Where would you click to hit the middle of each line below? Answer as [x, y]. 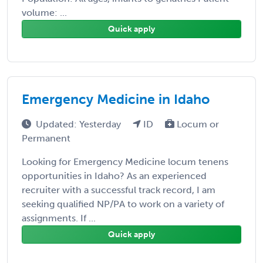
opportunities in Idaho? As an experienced [114, 176]
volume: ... [44, 12]
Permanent [46, 138]
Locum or [197, 124]
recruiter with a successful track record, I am [119, 190]
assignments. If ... [59, 218]
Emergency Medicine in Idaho [116, 99]
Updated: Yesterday [80, 124]
